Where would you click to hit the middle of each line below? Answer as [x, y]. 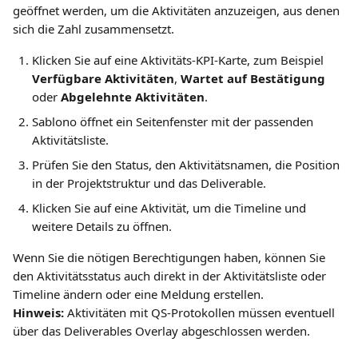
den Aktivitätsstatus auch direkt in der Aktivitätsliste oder [171, 276]
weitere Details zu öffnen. [102, 226]
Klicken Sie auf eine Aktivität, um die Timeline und [171, 208]
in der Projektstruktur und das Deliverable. [149, 183]
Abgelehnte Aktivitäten [133, 97]
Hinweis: [38, 312]
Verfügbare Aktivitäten [103, 78]
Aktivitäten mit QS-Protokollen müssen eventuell [201, 312]
